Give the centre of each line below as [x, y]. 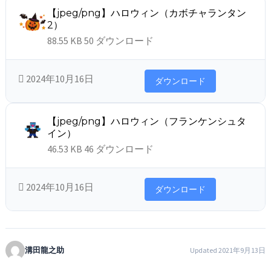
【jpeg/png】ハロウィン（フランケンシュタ [147, 122]
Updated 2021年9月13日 [227, 250]
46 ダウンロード [119, 149]
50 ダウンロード [119, 41]
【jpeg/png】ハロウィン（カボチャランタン [147, 13]
